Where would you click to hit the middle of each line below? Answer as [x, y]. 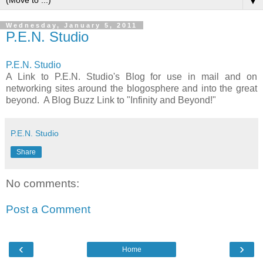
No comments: [43, 183]
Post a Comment [48, 209]
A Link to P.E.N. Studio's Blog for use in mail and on [131, 76]
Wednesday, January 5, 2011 [72, 26]
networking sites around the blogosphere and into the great [131, 88]
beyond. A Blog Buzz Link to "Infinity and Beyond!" [111, 100]
